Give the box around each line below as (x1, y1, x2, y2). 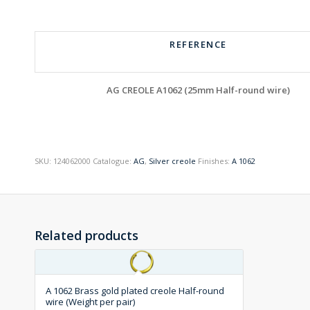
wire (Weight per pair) (46, 295, 135, 308)
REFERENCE (170, 37, 227, 51)
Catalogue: (93, 155, 134, 166)
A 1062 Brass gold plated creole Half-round (46, 284, 224, 297)
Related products (35, 226, 138, 244)
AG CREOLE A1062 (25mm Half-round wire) (106, 83, 290, 96)
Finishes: (198, 155, 232, 166)
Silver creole (149, 155, 196, 166)
